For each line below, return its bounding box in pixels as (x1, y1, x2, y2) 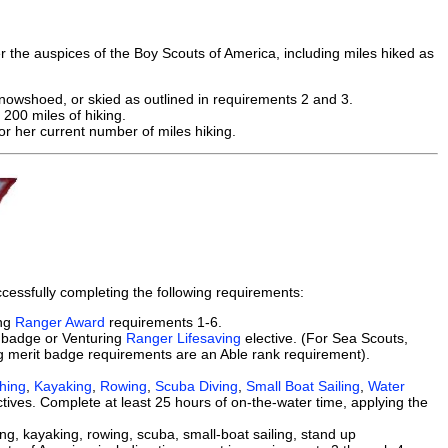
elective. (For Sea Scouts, (241, 330, 408, 346)
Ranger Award (15, 314, 105, 330)
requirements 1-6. (105, 314, 222, 330)
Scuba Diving (155, 378, 238, 394)
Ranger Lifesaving (126, 330, 241, 346)
